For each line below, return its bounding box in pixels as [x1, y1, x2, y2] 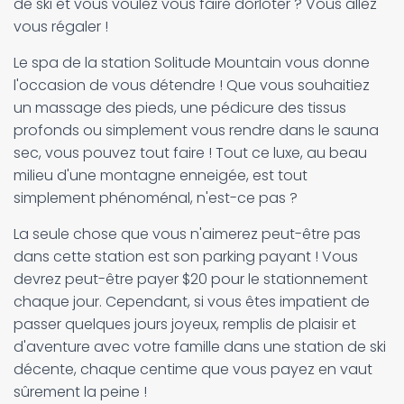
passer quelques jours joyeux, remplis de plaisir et [14, 314, 356, 335]
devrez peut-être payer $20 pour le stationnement [14, 269, 368, 289]
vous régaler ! [14, 16, 108, 37]
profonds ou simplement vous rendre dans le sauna [14, 120, 379, 141]
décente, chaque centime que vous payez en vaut [14, 359, 372, 380]
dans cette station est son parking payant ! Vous [14, 246, 358, 267]
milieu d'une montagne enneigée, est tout [14, 165, 308, 186]
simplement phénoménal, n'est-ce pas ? [14, 188, 298, 208]
